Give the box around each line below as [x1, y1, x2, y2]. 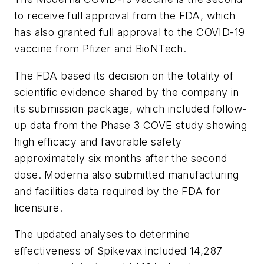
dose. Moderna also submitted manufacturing [14, 168, 239, 181]
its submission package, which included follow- [14, 102, 247, 115]
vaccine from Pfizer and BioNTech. [14, 42, 187, 55]
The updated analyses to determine [14, 228, 190, 241]
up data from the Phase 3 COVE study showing [14, 118, 247, 131]
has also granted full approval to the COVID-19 [14, 25, 245, 38]
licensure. [14, 201, 63, 214]
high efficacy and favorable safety [14, 135, 182, 148]
